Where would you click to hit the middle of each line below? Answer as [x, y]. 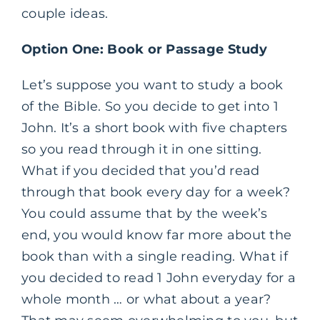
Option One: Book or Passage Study [144, 50]
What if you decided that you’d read [141, 171]
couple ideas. [65, 14]
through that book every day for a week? [156, 192]
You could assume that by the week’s [145, 214]
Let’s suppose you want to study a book [152, 85]
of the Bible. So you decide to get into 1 [150, 107]
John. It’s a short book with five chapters [155, 128]
